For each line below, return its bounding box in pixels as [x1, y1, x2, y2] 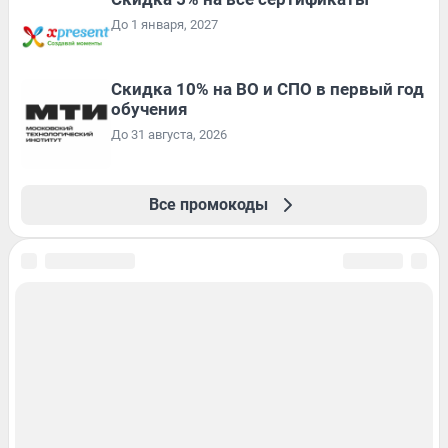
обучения [111, 98, 188, 119]
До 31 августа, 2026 [111, 126, 227, 142]
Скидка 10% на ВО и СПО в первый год [111, 78, 424, 99]
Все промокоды [148, 194, 268, 214]
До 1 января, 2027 [111, 16, 218, 32]
